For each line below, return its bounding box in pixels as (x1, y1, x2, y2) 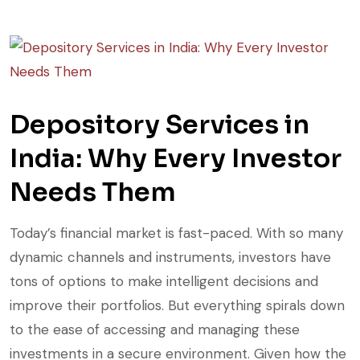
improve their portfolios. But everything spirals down (10, 297, 345, 315)
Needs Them (10, 176, 176, 209)
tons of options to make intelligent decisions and (10, 272, 318, 291)
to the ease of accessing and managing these (10, 321, 300, 339)
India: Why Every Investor (10, 142, 342, 175)
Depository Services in (10, 108, 309, 141)
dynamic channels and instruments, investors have (10, 248, 331, 267)
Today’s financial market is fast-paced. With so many (10, 224, 343, 243)
